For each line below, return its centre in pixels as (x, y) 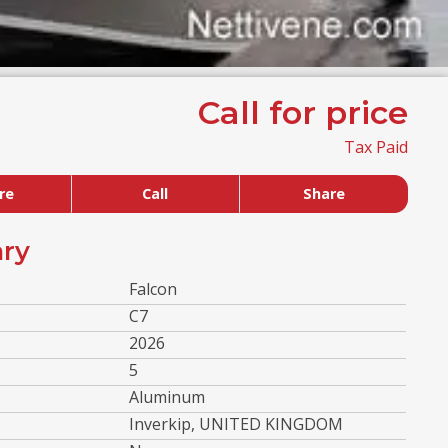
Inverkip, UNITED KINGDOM (236, 423)
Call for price (302, 112)
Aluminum (167, 396)
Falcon (153, 288)
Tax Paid (375, 146)
